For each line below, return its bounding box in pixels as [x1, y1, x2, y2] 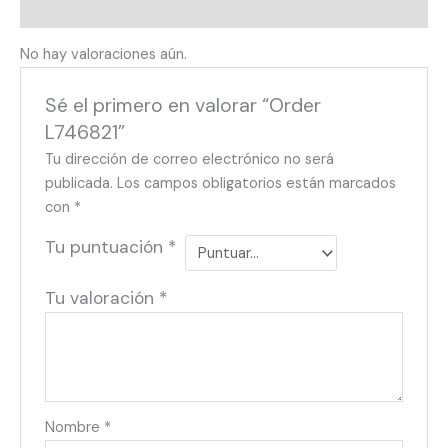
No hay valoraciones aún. [20, 45, 187, 65]
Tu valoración [45, 286, 160, 309]
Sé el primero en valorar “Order [45, 92, 322, 118]
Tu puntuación [45, 236, 169, 259]
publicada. [45, 174, 114, 194]
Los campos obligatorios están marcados [117, 174, 397, 194]
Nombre [45, 417, 105, 437]
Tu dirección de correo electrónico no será [45, 150, 335, 170]
